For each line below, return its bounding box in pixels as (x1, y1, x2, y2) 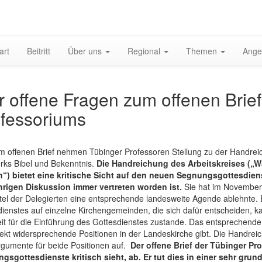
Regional (127, 44, 163, 57)
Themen (186, 44, 219, 57)
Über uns (68, 44, 104, 57)
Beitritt (27, 44, 50, 57)
